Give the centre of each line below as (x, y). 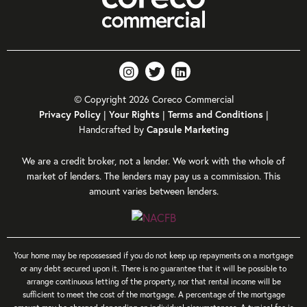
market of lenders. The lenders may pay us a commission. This (153, 176)
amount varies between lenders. (153, 191)
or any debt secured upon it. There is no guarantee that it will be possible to (153, 269)
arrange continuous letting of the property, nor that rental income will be (153, 282)
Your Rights (134, 115)
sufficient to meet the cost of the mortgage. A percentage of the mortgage (153, 295)
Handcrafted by (112, 130)
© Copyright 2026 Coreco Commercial (153, 99)
